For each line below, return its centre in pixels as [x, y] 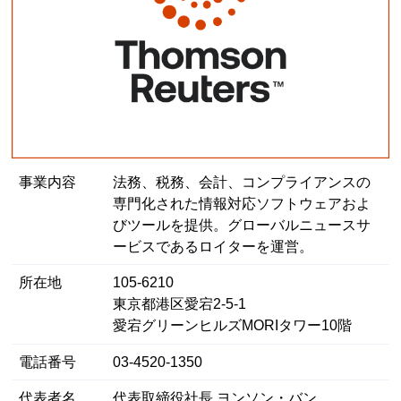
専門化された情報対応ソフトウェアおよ [242, 203]
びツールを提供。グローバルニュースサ [242, 225]
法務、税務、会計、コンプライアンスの [242, 182]
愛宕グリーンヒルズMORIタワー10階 [233, 326]
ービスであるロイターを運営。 [213, 246]
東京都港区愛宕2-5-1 [180, 304]
